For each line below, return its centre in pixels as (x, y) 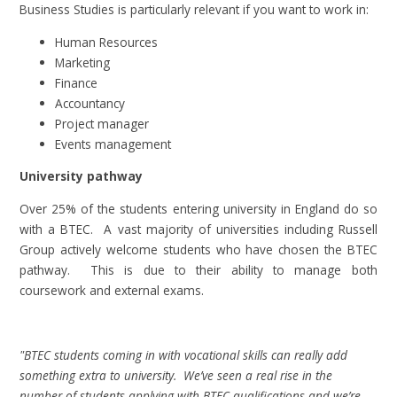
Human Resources (107, 42)
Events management (113, 144)
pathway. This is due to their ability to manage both (198, 270)
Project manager (102, 123)
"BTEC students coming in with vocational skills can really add (184, 355)
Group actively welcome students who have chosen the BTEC (198, 250)
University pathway (82, 176)
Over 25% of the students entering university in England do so (198, 209)
